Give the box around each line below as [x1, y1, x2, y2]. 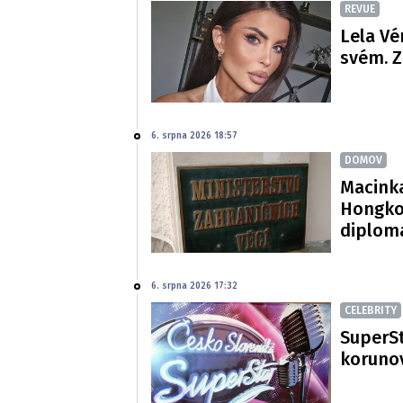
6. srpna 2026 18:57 [151, 130, 237, 141]
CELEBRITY [345, 304, 397, 318]
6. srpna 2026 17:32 [151, 281, 237, 292]
